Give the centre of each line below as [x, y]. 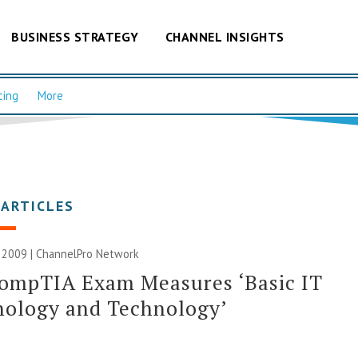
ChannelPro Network [88, 253]
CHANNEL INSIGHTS [225, 36]
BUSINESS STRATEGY [75, 36]
